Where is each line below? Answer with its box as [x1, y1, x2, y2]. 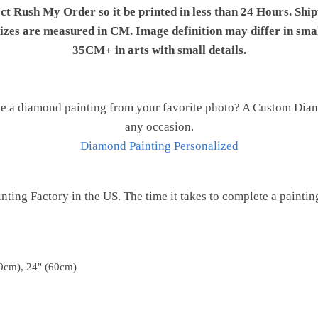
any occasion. [124, 120, 194, 134]
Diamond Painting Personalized [79, 139, 238, 153]
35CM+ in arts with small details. [72, 43, 246, 57]
